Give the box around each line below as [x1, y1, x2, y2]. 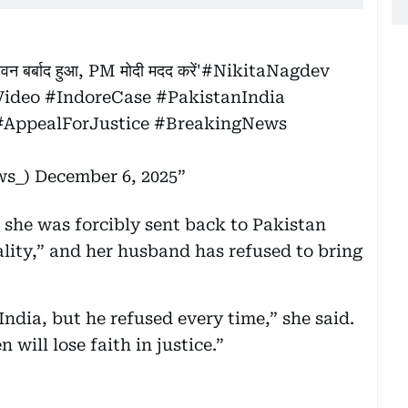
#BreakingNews [154, 113, 287, 133]
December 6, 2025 [35, 166, 178, 186]
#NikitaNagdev [201, 60, 330, 80]
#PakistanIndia [156, 87, 285, 107]
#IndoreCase [45, 87, 151, 107]
